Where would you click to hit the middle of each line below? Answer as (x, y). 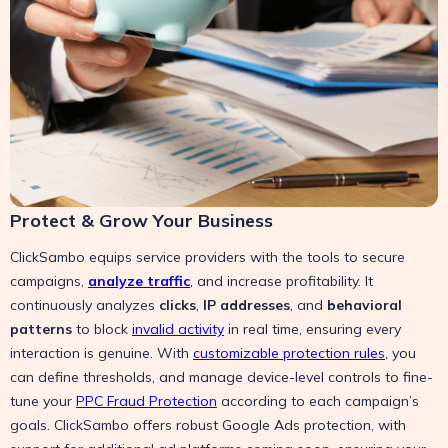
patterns (41, 329)
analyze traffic (139, 281)
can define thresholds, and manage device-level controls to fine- (221, 377)
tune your (43, 401)
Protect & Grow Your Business (141, 221)
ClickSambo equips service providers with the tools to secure (207, 257)
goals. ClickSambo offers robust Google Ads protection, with (208, 425)
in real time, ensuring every (312, 329)
